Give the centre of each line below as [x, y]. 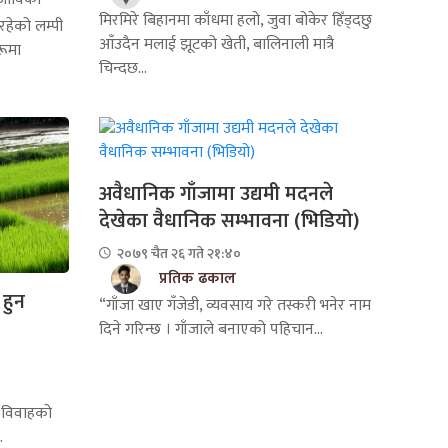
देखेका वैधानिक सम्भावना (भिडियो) [228, 220]
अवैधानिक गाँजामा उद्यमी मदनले [215, 193]
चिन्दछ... [122, 68]
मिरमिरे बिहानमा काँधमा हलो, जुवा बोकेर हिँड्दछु [235, 20]
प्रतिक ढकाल [197, 278]
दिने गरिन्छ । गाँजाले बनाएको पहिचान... [210, 329]
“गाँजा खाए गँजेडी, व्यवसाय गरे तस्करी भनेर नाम [234, 305]
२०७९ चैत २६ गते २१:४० [177, 253]
